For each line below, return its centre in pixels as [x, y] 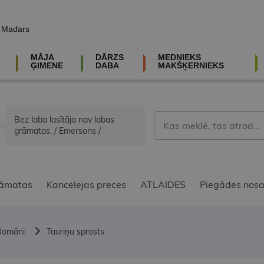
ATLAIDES [163, 185]
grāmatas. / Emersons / [57, 131]
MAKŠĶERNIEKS [191, 65]
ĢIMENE [47, 65]
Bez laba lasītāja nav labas [64, 120]
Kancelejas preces [86, 185]
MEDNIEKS [179, 57]
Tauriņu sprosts [75, 232]
